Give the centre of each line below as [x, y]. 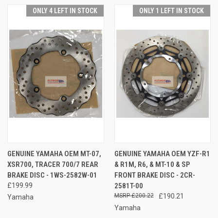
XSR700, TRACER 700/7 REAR [53, 164]
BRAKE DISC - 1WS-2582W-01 [52, 175]
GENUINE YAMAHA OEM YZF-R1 [162, 154]
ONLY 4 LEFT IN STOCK [65, 10]
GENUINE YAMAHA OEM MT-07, [54, 154]
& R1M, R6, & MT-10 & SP [152, 164]
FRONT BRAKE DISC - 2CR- [154, 175]
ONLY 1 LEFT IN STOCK [172, 10]
